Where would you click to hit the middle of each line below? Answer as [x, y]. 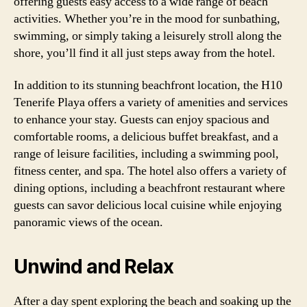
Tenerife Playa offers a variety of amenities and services [151, 102]
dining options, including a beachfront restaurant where [149, 188]
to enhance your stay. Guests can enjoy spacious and [142, 120]
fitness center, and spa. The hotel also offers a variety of [150, 171]
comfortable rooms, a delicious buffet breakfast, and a [146, 137]
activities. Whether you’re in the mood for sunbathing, [147, 19]
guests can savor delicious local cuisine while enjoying [148, 205]
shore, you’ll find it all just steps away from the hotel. [145, 53]
